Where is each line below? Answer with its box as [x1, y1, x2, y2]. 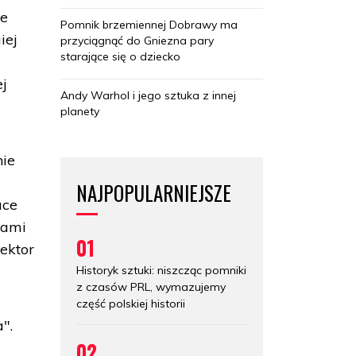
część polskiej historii [76, 296, 185, 311]
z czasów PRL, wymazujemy [76, 279, 226, 294]
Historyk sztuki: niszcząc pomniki [76, 262, 246, 277]
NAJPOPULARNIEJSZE [76, 177, 231, 207]
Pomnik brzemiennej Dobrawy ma [60, 17, 238, 32]
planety [60, 103, 99, 118]
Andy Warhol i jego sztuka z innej [60, 87, 236, 103]
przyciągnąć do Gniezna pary [60, 33, 214, 48]
